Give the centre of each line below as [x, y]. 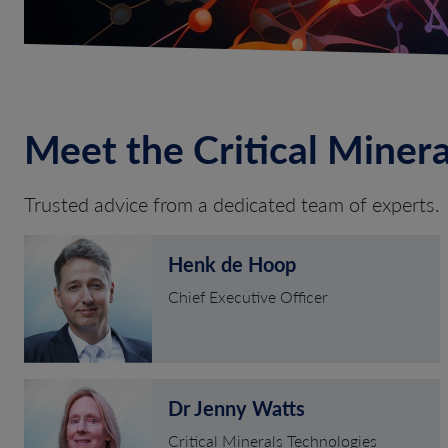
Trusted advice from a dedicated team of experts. [232, 203]
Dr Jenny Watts [236, 407]
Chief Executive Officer [248, 296]
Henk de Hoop [232, 263]
